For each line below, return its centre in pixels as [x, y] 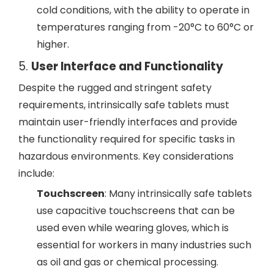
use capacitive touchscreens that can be [136, 211]
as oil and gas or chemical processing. [128, 262]
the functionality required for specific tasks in [127, 139]
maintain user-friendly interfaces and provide [128, 122]
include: [36, 173]
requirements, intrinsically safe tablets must [124, 105]
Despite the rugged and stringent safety [115, 88]
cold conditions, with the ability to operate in [143, 10]
